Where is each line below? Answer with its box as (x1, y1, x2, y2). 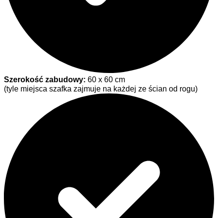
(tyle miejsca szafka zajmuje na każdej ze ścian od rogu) (4, 84, 198, 93)
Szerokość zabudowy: (4, 75, 86, 84)
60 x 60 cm (86, 75, 125, 84)
